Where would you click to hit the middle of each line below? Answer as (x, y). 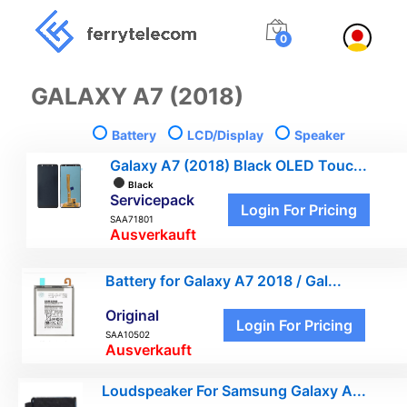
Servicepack (152, 199)
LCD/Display (226, 134)
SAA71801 (131, 218)
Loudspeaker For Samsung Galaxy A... (234, 390)
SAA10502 (127, 334)
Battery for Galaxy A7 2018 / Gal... (223, 280)
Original (132, 315)
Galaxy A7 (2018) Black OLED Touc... (238, 165)
